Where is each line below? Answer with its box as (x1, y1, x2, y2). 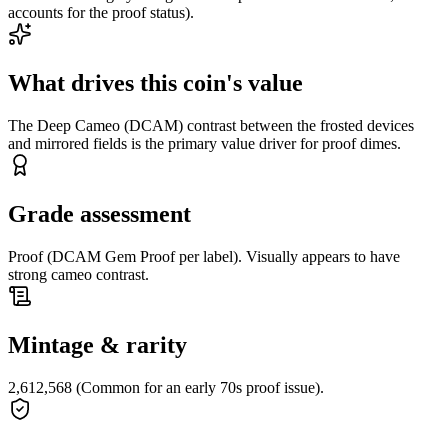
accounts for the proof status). (8, 4, 194, 22)
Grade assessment (8, 200, 191, 227)
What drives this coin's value (8, 70, 303, 97)
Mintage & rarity (8, 331, 187, 358)
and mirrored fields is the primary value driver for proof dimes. (8, 134, 401, 152)
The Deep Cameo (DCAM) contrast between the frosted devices (8, 116, 414, 134)
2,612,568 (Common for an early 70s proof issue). (8, 378, 324, 396)
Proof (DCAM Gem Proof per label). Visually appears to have (8, 247, 400, 265)
